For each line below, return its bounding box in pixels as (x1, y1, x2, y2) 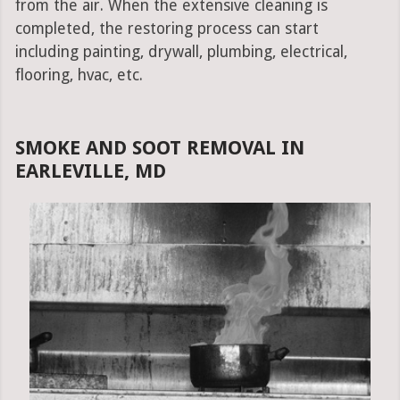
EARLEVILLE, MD (14, 160, 166, 183)
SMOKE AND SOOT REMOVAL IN (14, 137, 304, 160)
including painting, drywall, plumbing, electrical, (14, 43, 347, 62)
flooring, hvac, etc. (14, 66, 143, 85)
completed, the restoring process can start (14, 20, 319, 38)
